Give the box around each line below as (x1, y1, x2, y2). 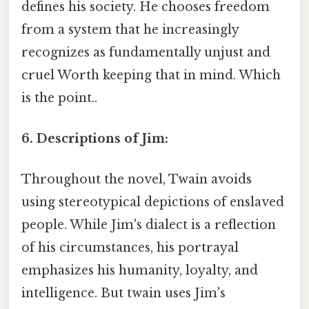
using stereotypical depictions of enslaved (21, 195, 284, 210)
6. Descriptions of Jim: (21, 130, 168, 146)
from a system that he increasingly (21, 21, 239, 37)
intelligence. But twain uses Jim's (21, 286, 226, 301)
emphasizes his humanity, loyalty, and (21, 263, 258, 279)
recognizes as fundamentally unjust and (21, 44, 270, 60)
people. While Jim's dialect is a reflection (21, 217, 276, 233)
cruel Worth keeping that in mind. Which (21, 67, 281, 83)
